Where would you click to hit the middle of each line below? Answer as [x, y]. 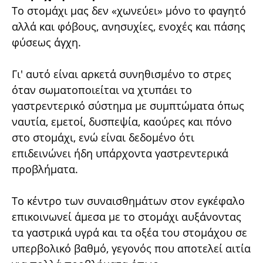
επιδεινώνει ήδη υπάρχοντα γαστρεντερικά [120, 153]
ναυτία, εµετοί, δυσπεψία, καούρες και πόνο [122, 122]
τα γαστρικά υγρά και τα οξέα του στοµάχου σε [129, 232]
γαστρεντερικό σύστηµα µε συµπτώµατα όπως [128, 106]
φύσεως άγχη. [48, 42]
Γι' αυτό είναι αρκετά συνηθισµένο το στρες [122, 74]
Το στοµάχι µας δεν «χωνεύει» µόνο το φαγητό [129, 11]
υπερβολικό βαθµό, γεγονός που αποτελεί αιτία [131, 248]
